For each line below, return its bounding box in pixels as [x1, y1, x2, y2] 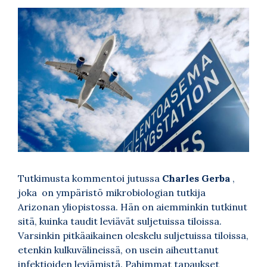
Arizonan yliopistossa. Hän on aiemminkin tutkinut [18, 201, 247, 213]
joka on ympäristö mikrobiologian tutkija [18, 187, 206, 199]
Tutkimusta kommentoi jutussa [18, 172, 162, 185]
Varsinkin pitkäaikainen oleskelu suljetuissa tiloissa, [18, 229, 249, 242]
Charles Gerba [162, 172, 230, 185]
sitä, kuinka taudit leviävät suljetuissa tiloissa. [18, 215, 222, 228]
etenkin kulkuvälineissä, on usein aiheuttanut [18, 244, 219, 256]
